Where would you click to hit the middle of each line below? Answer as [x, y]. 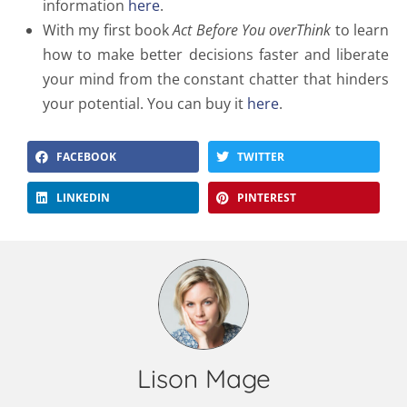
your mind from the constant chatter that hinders [216, 79]
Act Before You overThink [252, 30]
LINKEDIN [83, 198]
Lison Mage [203, 378]
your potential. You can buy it [145, 104]
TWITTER [260, 157]
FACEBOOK [86, 157]
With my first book [108, 30]
